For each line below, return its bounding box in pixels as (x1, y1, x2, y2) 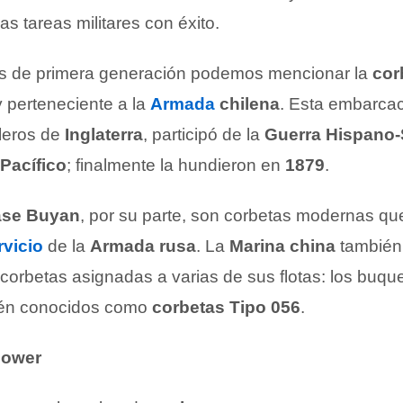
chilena (219, 94, 280, 113)
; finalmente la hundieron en (67, 156, 285, 175)
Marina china (229, 237, 336, 255)
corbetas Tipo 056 (152, 298, 300, 317)
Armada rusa (90, 237, 196, 255)
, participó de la (143, 125, 264, 144)
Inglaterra (65, 125, 143, 144)
